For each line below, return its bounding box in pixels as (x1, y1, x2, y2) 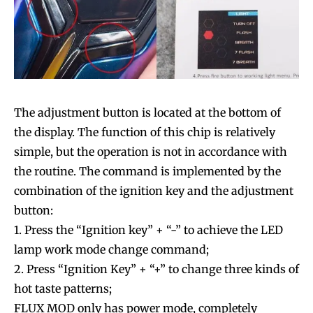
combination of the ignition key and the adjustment (14, 183, 293, 198)
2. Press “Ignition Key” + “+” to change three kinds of (14, 261, 299, 276)
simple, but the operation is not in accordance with (14, 144, 287, 159)
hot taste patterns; (14, 281, 112, 296)
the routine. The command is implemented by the (14, 163, 281, 178)
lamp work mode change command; (14, 242, 209, 256)
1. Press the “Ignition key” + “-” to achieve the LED (14, 222, 283, 237)
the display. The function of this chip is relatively (14, 124, 275, 139)
